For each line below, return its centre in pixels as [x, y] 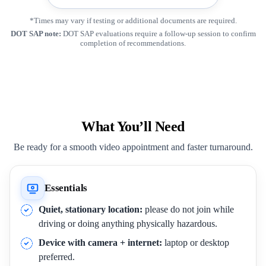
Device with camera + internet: [100, 243]
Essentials [66, 188]
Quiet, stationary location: [91, 210]
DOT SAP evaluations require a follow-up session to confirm [158, 34]
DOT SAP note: [36, 34]
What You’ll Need [133, 127]
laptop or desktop [196, 243]
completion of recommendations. [133, 43]
